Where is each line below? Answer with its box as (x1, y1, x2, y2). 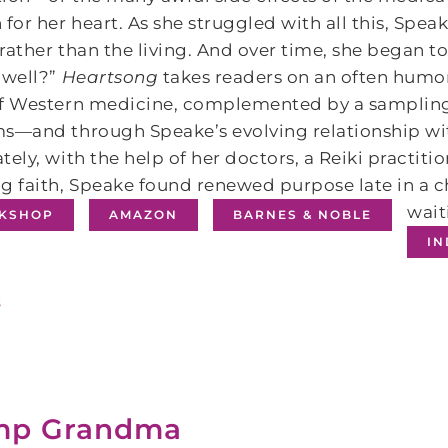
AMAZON (109, 207, 179, 222)
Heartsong (61, 67, 159, 87)
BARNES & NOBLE (233, 207, 373, 222)
